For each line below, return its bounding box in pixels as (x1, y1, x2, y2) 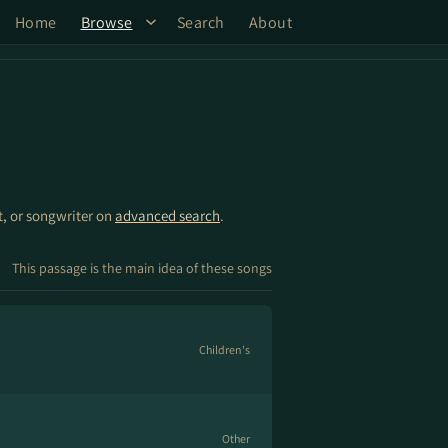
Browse (80, 11, 133, 33)
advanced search (115, 206, 220, 225)
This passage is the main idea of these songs (12, 259, 272, 277)
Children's (199, 342, 250, 357)
